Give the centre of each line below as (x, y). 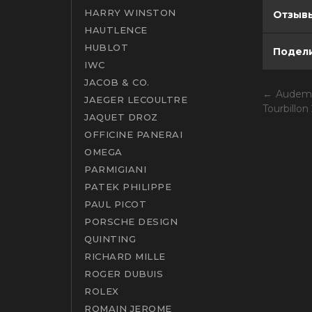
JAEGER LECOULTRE (136, 100)
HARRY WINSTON (130, 13)
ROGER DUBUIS (124, 274)
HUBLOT (107, 47)
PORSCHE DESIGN (131, 221)
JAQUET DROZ (121, 117)
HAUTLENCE (116, 30)
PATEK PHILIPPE (128, 187)
